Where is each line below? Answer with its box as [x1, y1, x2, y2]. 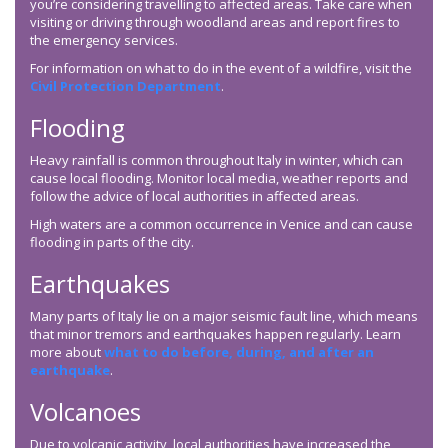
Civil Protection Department [30, 77, 221, 96]
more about [30, 343, 104, 362]
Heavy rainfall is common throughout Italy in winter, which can [30, 151, 403, 170]
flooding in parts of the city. [30, 233, 194, 252]
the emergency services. [30, 31, 178, 50]
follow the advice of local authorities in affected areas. [30, 187, 359, 206]
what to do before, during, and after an [104, 343, 374, 362]
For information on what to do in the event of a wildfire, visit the [30, 59, 412, 78]
